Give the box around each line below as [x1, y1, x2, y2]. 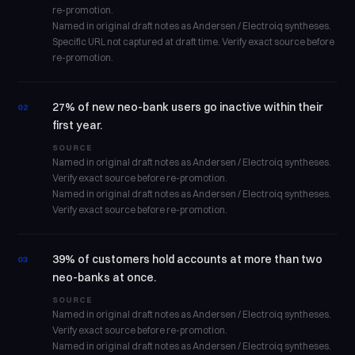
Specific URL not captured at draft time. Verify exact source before [52, 36, 335, 48]
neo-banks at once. [52, 270, 157, 284]
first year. [52, 118, 103, 132]
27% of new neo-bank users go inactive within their [52, 100, 323, 114]
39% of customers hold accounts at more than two [52, 252, 323, 266]
